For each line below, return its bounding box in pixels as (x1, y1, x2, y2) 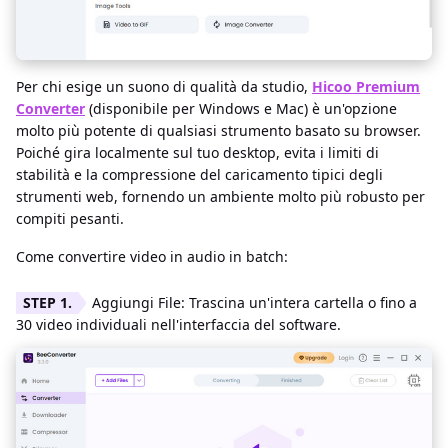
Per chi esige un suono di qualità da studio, (16, 76, 312, 96)
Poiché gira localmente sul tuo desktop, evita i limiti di (16, 142, 379, 162)
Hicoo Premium (312, 76, 420, 96)
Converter (16, 98, 85, 118)
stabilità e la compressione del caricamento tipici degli (16, 164, 383, 184)
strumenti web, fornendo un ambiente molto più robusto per (16, 186, 425, 206)
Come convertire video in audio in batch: (16, 246, 288, 266)
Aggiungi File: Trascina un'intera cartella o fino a (92, 292, 417, 312)
